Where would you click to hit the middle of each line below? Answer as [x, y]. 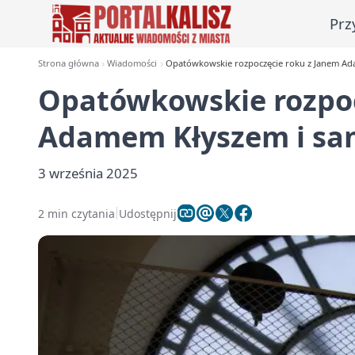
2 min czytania [76, 213]
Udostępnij [148, 213]
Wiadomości [132, 63]
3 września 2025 [88, 173]
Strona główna [69, 63]
